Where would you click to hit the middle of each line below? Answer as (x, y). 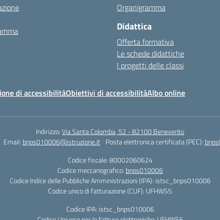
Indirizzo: (49, 131)
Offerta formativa (145, 42)
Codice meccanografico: (91, 170)
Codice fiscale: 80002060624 (110, 160)
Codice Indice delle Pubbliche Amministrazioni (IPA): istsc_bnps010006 (110, 180)
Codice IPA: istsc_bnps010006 (110, 209)
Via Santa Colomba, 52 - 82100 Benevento (123, 131)
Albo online (166, 93)
